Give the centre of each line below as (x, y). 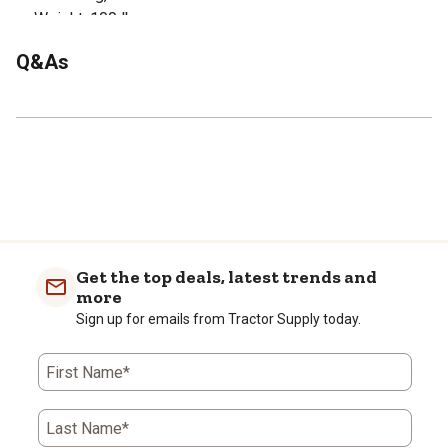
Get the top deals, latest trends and (226, 276)
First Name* (88, 372)
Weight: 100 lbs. (90, 18)
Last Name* (87, 428)
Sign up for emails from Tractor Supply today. (218, 318)
